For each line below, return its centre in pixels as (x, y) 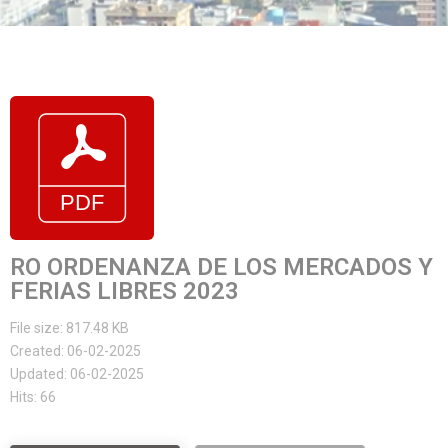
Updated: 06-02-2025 (77, 374)
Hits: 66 (33, 397)
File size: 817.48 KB (69, 328)
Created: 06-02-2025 (75, 351)
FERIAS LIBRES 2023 (124, 291)
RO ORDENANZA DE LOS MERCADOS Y (221, 267)
